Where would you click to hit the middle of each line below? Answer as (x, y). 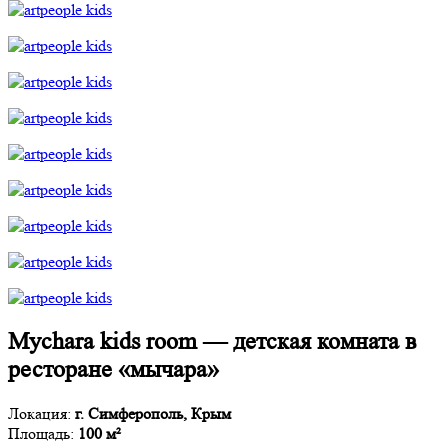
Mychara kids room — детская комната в (212, 341)
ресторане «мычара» (113, 369)
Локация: (39, 413)
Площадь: (43, 433)
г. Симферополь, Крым (151, 413)
